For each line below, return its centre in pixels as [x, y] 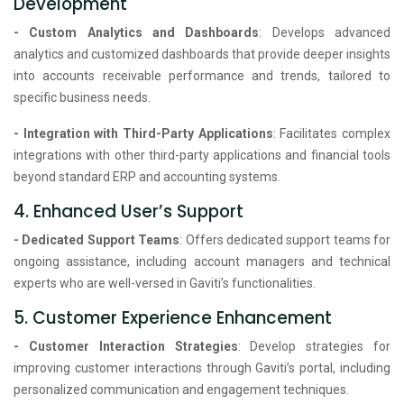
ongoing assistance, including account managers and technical [202, 261]
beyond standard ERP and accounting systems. [147, 176]
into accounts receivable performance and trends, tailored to [202, 75]
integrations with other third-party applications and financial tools [202, 155]
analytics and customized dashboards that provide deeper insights [202, 54]
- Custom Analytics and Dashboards [137, 32]
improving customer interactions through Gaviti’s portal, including [202, 367]
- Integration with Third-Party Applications [143, 133]
